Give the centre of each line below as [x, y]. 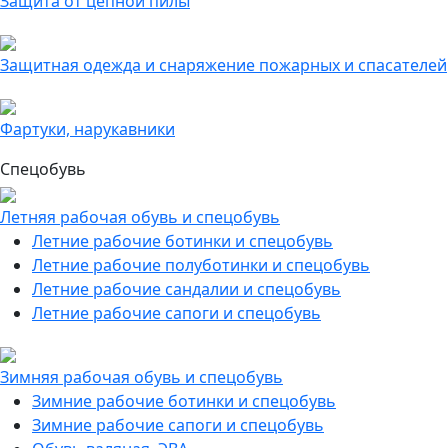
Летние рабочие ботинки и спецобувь [182, 241]
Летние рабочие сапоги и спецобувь [176, 313]
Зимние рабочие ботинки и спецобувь [184, 401]
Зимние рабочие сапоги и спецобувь [178, 425]
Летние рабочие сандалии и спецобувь [186, 289]
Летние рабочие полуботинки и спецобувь [201, 265]
